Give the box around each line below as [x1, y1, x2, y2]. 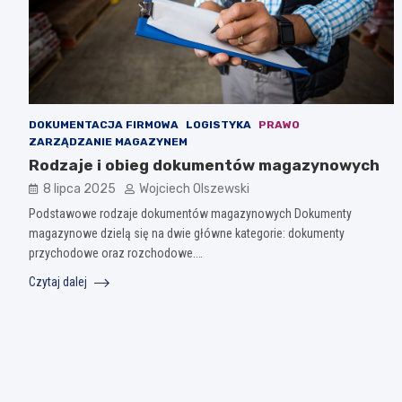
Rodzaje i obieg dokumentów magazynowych [29, 156, 380, 175]
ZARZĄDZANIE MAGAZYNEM [29, 135, 188, 149]
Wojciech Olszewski [139, 181, 249, 197]
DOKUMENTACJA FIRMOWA [29, 118, 179, 132]
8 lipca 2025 [43, 181, 116, 197]
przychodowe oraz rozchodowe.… [29, 246, 203, 261]
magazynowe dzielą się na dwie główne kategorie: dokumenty [29, 226, 345, 241]
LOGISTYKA [186, 118, 251, 132]
